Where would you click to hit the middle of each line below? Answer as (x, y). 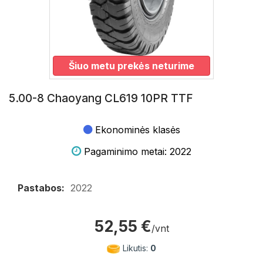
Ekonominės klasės (137, 130)
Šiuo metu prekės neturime (131, 66)
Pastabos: (41, 188)
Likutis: (135, 248)
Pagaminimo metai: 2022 (138, 151)
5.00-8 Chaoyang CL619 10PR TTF (101, 98)
